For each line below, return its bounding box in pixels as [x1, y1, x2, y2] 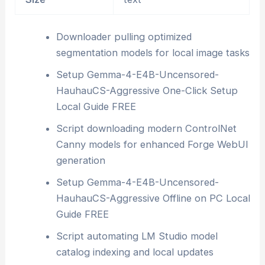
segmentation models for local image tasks [56, 47, 250, 59]
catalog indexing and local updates [56, 246, 214, 258]
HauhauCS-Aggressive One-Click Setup [56, 85, 238, 97]
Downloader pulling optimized [56, 31, 192, 43]
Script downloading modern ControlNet [56, 122, 237, 135]
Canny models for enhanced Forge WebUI [56, 138, 248, 151]
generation [56, 154, 105, 167]
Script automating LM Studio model [56, 230, 218, 243]
